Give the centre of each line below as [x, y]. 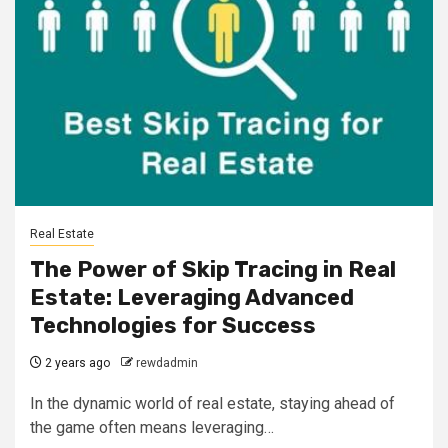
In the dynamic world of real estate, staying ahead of [212, 403]
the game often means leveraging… [152, 427]
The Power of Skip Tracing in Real [213, 269]
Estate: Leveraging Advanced [192, 297]
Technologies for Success [173, 325]
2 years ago [76, 363]
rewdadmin [167, 363]
